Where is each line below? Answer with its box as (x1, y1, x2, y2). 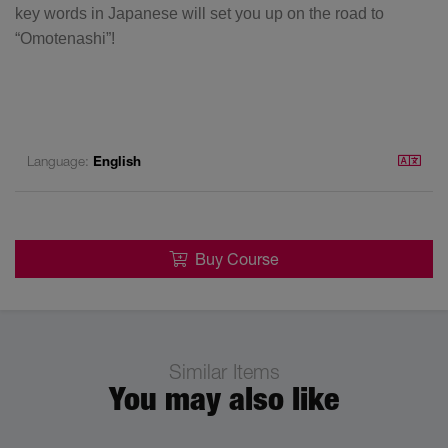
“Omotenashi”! (15, 29, 115, 47)
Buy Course (195, 248, 279, 268)
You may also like (109, 379, 339, 417)
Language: (27, 152, 93, 169)
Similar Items (168, 359, 280, 383)
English (93, 152, 141, 169)
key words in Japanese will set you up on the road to (15, 4, 384, 22)
